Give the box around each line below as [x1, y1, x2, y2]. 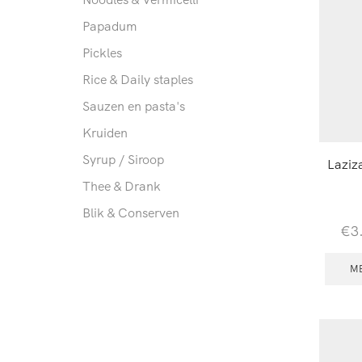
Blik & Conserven [82, 204, 179, 221]
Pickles [82, 44, 122, 61]
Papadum [82, 18, 137, 35]
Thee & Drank [82, 178, 161, 195]
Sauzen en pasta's [82, 98, 185, 115]
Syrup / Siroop [82, 151, 164, 168]
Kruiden [82, 124, 128, 141]
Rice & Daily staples [82, 71, 193, 88]
